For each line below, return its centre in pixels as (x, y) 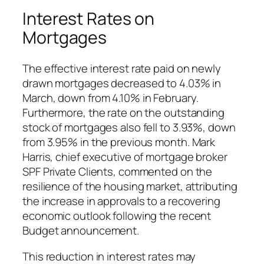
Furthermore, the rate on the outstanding (123, 113)
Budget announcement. (81, 231)
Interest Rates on (89, 19)
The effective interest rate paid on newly (122, 69)
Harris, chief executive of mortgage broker (125, 157)
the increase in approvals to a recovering (121, 201)
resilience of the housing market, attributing (130, 187)
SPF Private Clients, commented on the (118, 172)
